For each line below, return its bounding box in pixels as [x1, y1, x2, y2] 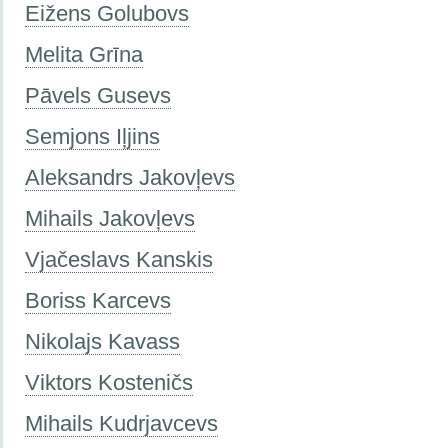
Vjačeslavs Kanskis [25, 246, 213, 272]
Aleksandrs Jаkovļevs [25, 164, 235, 190]
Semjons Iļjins [25, 123, 160, 149]
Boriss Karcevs [25, 287, 171, 313]
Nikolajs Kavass [25, 328, 180, 354]
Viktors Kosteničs [25, 369, 193, 395]
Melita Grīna [25, 41, 143, 67]
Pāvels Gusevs [25, 82, 171, 108]
